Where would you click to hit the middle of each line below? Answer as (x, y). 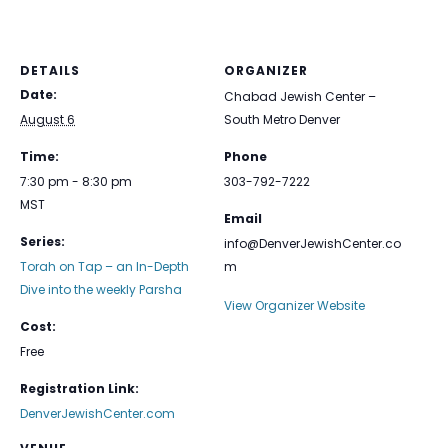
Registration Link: (79, 388)
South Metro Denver (282, 119)
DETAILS (50, 70)
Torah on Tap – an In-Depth (104, 266)
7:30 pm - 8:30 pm (76, 181)
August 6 (47, 119)
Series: (42, 241)
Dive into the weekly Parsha (101, 289)
